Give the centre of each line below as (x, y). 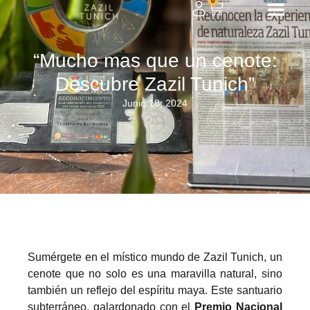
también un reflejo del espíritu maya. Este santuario (155, 290)
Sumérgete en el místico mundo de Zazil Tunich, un (155, 257)
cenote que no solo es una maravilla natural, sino (155, 274)
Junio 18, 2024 (155, 103)
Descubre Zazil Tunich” (155, 84)
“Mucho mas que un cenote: (155, 60)
